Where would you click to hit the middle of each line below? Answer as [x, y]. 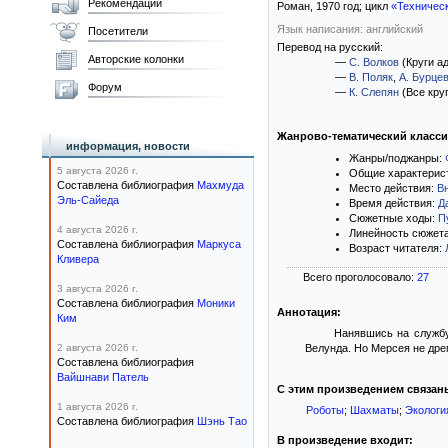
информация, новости [128, 146]
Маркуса [219, 244]
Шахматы [374, 410]
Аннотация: [309, 312]
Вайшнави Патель [103, 377]
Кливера [78, 259]
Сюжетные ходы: [393, 218]
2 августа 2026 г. [97, 347]
